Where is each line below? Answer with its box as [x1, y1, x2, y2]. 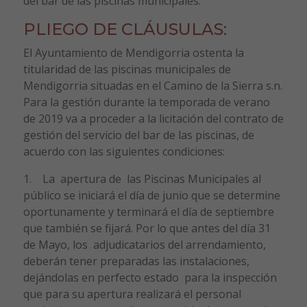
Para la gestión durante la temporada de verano [23, 94, 270, 110]
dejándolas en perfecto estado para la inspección [23, 269, 277, 285]
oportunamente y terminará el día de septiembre [23, 204, 274, 219]
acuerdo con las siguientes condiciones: [23, 143, 225, 159]
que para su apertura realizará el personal [23, 286, 241, 302]
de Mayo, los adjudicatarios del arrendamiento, [23, 236, 266, 252]
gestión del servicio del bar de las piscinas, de [23, 127, 254, 143]
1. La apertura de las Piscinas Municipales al [23, 171, 261, 186]
